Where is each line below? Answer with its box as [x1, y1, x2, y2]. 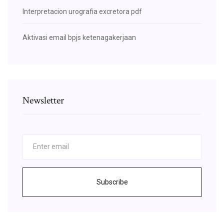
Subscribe [96, 177, 128, 186]
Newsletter [22, 93, 64, 107]
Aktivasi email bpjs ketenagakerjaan [22, 33, 136, 41]
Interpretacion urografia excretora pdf [22, 7, 142, 15]
